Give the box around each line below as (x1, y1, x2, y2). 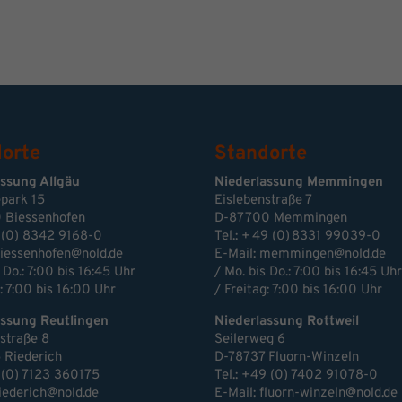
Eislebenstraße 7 (214, 192, 312, 210)
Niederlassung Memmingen (214, 174, 383, 192)
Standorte (214, 142, 307, 167)
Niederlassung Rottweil (214, 313, 359, 331)
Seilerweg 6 (214, 331, 285, 349)
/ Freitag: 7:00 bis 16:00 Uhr (214, 282, 382, 300)
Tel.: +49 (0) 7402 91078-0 (214, 367, 378, 385)
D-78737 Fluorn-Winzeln (214, 349, 359, 367)
